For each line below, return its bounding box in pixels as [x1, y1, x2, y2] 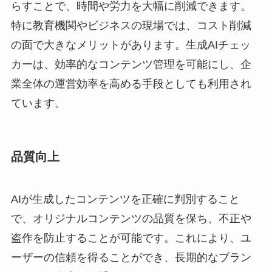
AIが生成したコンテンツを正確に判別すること [10, 192, 240, 205]
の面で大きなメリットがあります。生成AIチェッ [10, 39, 251, 52]
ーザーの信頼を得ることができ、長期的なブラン [10, 251, 251, 263]
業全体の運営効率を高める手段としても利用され [10, 78, 251, 90]
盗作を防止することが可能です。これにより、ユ [10, 231, 251, 244]
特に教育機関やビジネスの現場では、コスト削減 [10, 19, 251, 32]
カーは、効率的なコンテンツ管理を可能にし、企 [10, 58, 251, 71]
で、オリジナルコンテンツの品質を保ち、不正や [10, 212, 251, 225]
